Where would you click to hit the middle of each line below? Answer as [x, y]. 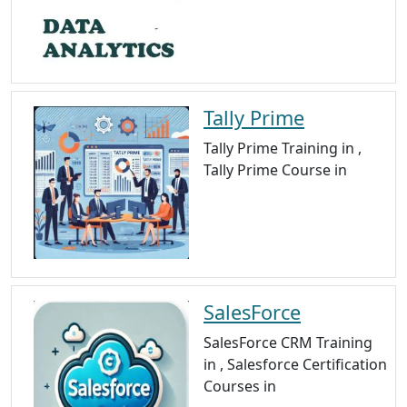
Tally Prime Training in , [283, 148]
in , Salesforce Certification [295, 364]
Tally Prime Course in [275, 169]
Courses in [240, 386]
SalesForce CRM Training [288, 342]
